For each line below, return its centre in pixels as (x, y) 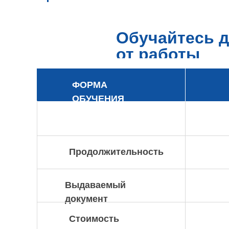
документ (86, 199)
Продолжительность (116, 152)
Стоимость (94, 219)
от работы (158, 54)
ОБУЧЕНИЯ (98, 99)
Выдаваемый (95, 185)
